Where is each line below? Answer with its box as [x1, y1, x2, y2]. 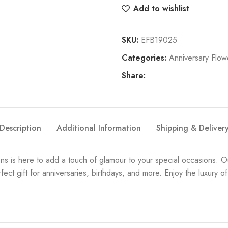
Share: [122, 70, 146, 82]
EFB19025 [141, 34, 177, 46]
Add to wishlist [133, 3, 190, 15]
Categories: [122, 52, 166, 64]
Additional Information [56, 122, 141, 134]
